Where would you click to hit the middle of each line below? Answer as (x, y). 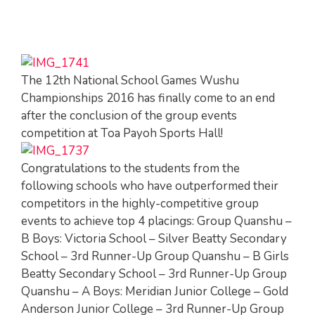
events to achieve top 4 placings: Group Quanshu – (156, 221)
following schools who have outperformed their (150, 186)
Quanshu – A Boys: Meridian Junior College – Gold (155, 291)
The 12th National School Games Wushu (130, 80)
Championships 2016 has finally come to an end (148, 98)
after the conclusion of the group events (129, 115)
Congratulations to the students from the (130, 168)
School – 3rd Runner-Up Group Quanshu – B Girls (155, 256)
